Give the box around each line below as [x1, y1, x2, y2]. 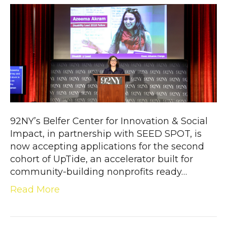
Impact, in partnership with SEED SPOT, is [10, 128, 202, 140]
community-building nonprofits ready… [10, 166, 187, 178]
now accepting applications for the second [10, 141, 204, 153]
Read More [10, 184, 60, 196]
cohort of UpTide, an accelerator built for [10, 154, 193, 165]
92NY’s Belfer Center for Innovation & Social [10, 116, 208, 127]
